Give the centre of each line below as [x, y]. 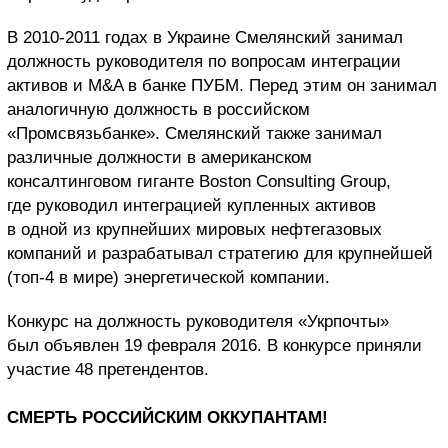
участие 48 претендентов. [108, 369]
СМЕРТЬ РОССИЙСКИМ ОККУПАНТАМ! [167, 417]
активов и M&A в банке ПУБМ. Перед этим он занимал [222, 85]
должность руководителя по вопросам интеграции [204, 61]
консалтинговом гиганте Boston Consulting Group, [199, 181]
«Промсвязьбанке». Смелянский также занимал [194, 133]
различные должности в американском [159, 157]
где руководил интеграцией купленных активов [191, 205]
